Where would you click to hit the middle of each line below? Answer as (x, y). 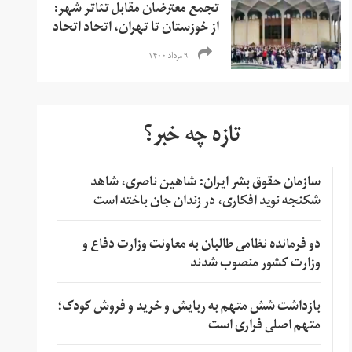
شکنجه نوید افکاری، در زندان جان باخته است (207, 202)
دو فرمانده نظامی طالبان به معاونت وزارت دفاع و (201, 246)
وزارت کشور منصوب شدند (255, 264)
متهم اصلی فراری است (264, 326)
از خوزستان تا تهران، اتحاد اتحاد (136, 29)
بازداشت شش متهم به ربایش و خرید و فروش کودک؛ (189, 308)
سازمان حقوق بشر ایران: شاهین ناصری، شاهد (205, 183)
